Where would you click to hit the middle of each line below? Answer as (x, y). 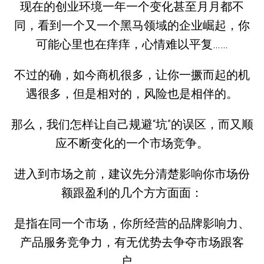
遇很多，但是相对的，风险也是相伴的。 (132, 93)
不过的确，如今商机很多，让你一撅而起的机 (132, 75)
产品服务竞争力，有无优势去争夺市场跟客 (132, 242)
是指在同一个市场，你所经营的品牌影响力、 (132, 223)
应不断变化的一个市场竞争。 (132, 143)
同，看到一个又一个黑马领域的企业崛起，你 (132, 25)
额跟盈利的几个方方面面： (132, 192)
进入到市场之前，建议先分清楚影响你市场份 (132, 174)
